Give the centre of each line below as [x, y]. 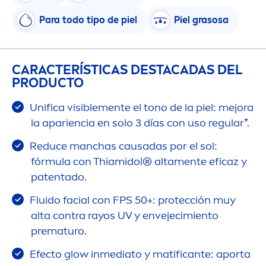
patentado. [59, 177]
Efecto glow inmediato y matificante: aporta [139, 254]
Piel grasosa [201, 20]
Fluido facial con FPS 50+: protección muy [132, 200]
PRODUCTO [48, 83]
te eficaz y [222, 161]
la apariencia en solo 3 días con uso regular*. [140, 123]
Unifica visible [63, 107]
